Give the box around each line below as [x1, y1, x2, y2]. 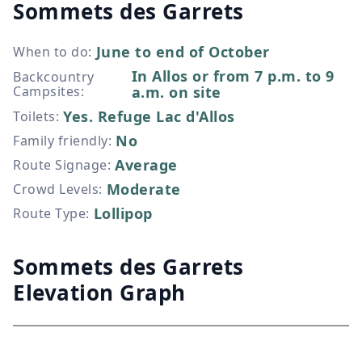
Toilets [13, 107, 56, 125]
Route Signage [13, 156, 107, 174]
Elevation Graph [13, 278, 186, 307]
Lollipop [93, 204, 153, 223]
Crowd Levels [13, 180, 99, 198]
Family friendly [13, 132, 108, 149]
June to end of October [95, 42, 270, 61]
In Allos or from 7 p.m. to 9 [131, 66, 335, 86]
